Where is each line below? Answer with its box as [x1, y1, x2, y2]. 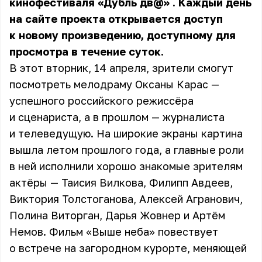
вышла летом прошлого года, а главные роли [9, 143, 244, 156]
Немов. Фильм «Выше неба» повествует [9, 225, 218, 238]
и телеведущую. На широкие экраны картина [9, 127, 243, 140]
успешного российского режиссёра [9, 94, 194, 107]
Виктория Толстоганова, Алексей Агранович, [9, 192, 243, 205]
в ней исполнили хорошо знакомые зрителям [9, 160, 243, 173]
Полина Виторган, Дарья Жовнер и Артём [9, 209, 225, 222]
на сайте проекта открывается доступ [9, 12, 223, 25]
